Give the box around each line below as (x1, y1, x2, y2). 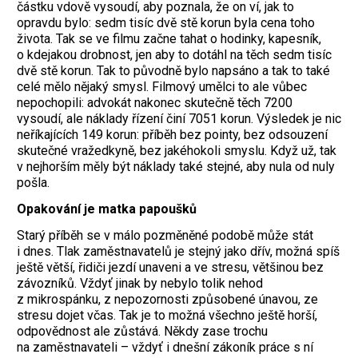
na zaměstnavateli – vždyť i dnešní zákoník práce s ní (17, 339, 313, 355)
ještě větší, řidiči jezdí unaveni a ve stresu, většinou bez (17, 259, 324, 275)
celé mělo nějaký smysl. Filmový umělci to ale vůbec (17, 79, 307, 95)
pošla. (17, 175, 50, 191)
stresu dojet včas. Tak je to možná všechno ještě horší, (17, 307, 317, 323)
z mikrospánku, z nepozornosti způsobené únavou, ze (17, 291, 318, 307)
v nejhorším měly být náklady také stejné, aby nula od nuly (17, 159, 335, 175)
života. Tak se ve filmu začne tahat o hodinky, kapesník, (17, 31, 321, 47)
